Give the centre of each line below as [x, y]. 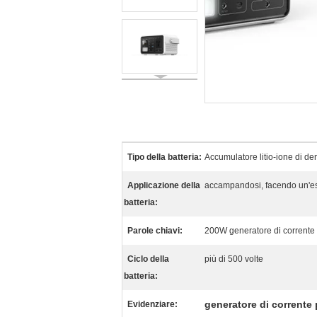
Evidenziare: [152, 304]
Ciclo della [148, 259]
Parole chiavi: [155, 231]
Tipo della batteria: [165, 157]
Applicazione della [164, 185]
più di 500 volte [234, 259]
